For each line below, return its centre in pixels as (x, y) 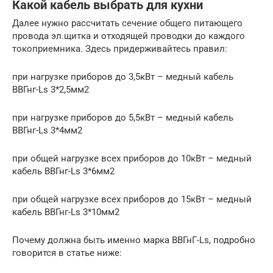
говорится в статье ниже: (67, 253)
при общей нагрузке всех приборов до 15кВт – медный (132, 200)
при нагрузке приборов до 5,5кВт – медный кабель (123, 118)
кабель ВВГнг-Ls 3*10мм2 (66, 212)
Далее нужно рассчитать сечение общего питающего (127, 23)
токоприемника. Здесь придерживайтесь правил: (120, 49)
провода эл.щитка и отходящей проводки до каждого (129, 36)
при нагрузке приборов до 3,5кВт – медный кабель (123, 77)
